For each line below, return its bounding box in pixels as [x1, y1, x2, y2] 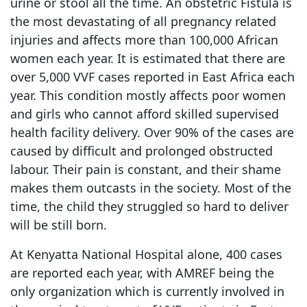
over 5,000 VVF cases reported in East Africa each [10, 68, 295, 85]
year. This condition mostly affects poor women [10, 86, 286, 103]
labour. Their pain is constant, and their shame [10, 160, 281, 177]
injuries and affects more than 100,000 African [10, 31, 278, 48]
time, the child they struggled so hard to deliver [10, 197, 288, 214]
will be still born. [10, 216, 107, 233]
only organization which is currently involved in [10, 282, 284, 299]
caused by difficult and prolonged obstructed [10, 142, 273, 159]
